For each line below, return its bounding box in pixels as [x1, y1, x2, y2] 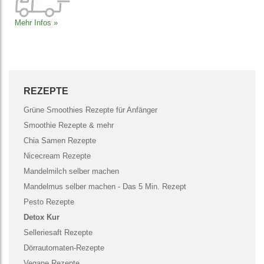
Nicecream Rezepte [24, 151, 91, 160]
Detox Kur [24, 212, 60, 222]
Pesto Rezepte [24, 197, 74, 206]
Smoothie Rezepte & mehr [24, 120, 114, 130]
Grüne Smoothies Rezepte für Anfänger [24, 105, 157, 114]
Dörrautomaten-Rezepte [24, 243, 104, 252]
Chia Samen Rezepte [24, 136, 96, 145]
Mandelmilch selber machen [24, 166, 119, 176]
